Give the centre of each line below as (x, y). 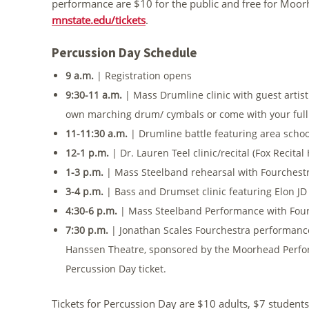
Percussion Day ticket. (116, 268)
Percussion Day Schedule (124, 52)
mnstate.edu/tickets (99, 20)
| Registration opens (144, 75)
